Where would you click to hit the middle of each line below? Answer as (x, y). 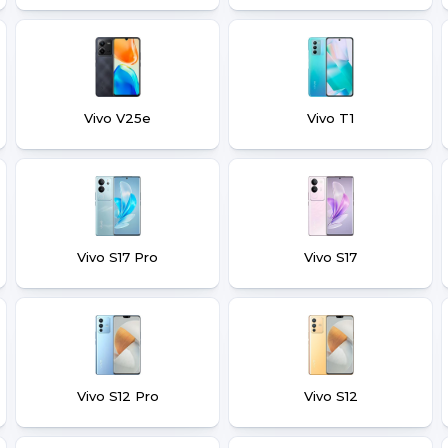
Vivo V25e (117, 118)
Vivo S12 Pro (117, 396)
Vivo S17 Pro (117, 257)
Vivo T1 (330, 118)
